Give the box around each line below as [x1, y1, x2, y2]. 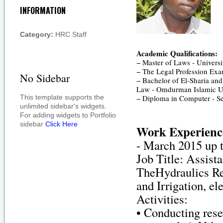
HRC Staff [53, 30, 87, 38]
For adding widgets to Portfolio [19, 111, 116, 119]
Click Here [45, 120, 78, 128]
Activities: [136, 191, 188, 207]
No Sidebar [19, 71, 70, 85]
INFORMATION [19, 4, 66, 16]
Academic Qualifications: [136, 48, 218, 59]
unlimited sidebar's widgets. [19, 102, 107, 110]
